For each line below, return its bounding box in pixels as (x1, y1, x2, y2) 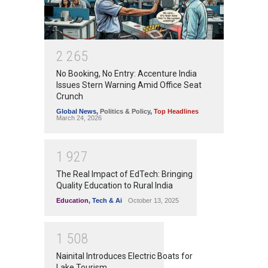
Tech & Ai (92, 196, 122, 204)
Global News (56, 108, 96, 115)
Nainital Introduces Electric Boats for (56, 251, 193, 261)
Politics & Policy (100, 108, 150, 115)
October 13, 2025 (128, 196, 179, 204)
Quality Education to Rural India (56, 180, 173, 190)
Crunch (56, 92, 83, 102)
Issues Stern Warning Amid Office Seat (56, 80, 202, 90)
